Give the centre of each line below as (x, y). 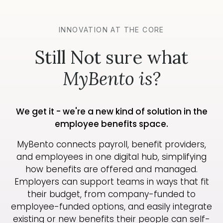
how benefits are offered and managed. (111, 169)
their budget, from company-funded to (111, 194)
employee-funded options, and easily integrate (111, 207)
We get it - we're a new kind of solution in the (111, 112)
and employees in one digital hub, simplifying (111, 157)
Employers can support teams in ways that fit (111, 182)
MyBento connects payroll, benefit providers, (111, 145)
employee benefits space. (111, 124)
